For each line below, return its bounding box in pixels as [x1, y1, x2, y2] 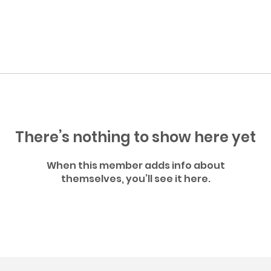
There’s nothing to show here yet [15, 127, 256, 147]
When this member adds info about [46, 158, 225, 172]
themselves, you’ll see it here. [60, 172, 211, 186]
